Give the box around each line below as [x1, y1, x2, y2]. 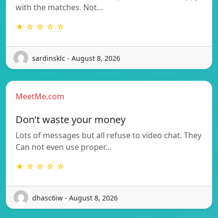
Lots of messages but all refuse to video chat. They [16, 130, 201, 141]
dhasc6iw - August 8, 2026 [32, 193, 118, 202]
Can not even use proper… [16, 142, 111, 153]
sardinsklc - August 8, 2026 [32, 53, 120, 63]
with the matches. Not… [16, 2, 103, 13]
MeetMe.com [16, 91, 64, 102]
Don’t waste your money [16, 113, 126, 127]
